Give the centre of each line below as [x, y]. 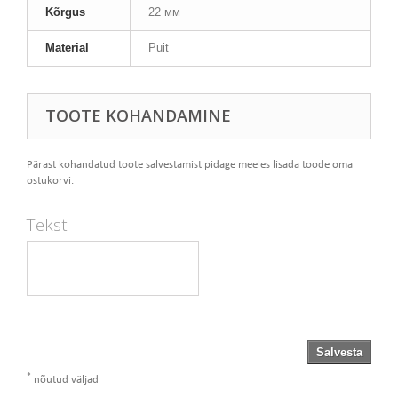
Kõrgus [65, 12]
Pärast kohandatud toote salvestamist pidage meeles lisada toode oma [190, 165]
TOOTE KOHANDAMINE [138, 115]
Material [67, 48]
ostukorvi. [50, 181]
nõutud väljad [65, 380]
